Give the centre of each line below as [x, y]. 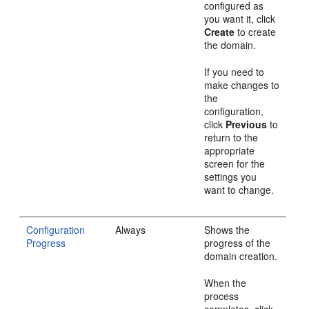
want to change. [239, 190]
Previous [247, 124]
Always [131, 230]
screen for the [235, 163]
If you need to [235, 72]
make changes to [242, 85]
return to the [231, 137]
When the [226, 283]
